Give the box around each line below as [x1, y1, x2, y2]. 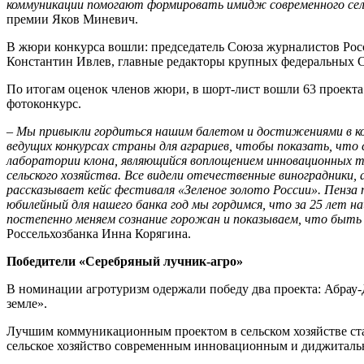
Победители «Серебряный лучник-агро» [6, 254, 243, 269]
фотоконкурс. [6, 97, 81, 111]
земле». [6, 297, 47, 311]
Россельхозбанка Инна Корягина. [6, 227, 191, 241]
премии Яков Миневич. [6, 12, 138, 27]
